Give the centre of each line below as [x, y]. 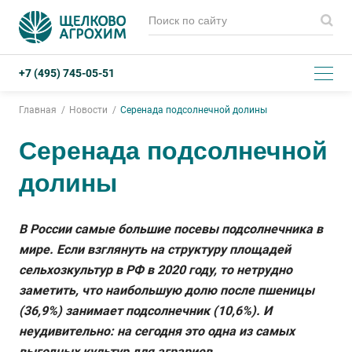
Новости [88, 110]
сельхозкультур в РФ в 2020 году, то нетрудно [156, 270]
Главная [38, 110]
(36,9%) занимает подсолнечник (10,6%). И [145, 311]
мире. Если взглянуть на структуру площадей [155, 249]
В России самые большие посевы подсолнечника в [171, 229]
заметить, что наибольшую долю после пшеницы [167, 290]
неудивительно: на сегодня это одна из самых [157, 331]
